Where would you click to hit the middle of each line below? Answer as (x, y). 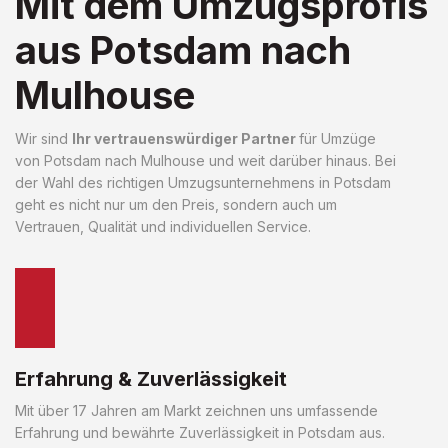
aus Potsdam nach (183, 49)
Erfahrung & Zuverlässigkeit (151, 378)
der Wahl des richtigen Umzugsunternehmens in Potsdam (203, 182)
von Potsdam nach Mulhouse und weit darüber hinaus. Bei (205, 160)
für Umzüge (337, 138)
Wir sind (43, 138)
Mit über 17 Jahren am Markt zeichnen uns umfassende (196, 410)
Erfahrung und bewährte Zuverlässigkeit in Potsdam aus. (200, 432)
